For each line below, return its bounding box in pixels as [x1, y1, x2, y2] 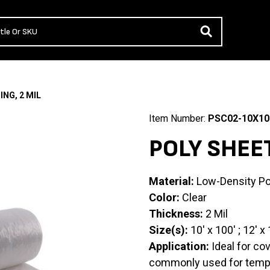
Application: [148, 240, 209, 253]
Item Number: [148, 113, 208, 125]
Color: [148, 191, 180, 204]
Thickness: [148, 207, 203, 221]
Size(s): [148, 224, 188, 237]
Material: [148, 175, 194, 188]
